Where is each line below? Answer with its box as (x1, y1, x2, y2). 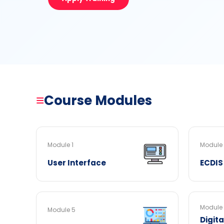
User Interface (47, 157, 106, 168)
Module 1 (47, 140, 73, 149)
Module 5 (47, 205, 75, 214)
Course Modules (44, 91, 152, 109)
